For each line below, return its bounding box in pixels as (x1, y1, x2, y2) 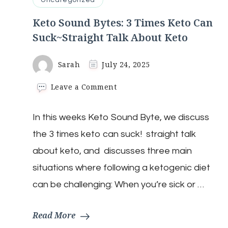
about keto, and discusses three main (33, 146, 192, 156)
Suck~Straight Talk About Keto (33, 31, 188, 45)
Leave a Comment (50, 82, 117, 92)
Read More (33, 210, 75, 221)
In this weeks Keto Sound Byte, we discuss (33, 112, 209, 123)
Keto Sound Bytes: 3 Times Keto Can (33, 16, 213, 30)
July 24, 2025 (102, 59, 150, 69)
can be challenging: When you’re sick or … (33, 180, 204, 190)
